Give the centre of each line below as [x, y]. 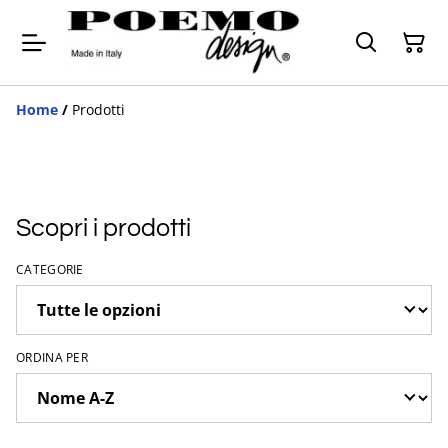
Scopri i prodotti [103, 229]
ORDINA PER [52, 358]
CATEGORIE [50, 270]
